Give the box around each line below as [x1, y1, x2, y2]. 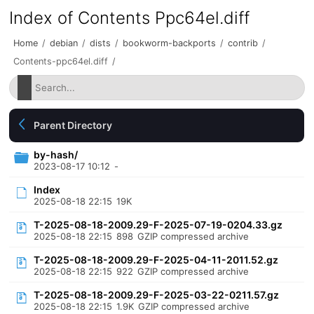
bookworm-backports [123, 38, 217, 48]
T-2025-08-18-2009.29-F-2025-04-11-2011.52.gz [34, 254, 279, 266]
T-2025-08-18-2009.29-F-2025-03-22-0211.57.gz [34, 289, 280, 301]
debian [50, 38, 78, 48]
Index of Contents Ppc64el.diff [9, 8, 250, 28]
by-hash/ [34, 149, 78, 161]
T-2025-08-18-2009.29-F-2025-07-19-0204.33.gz [34, 219, 283, 231]
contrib [228, 38, 259, 48]
